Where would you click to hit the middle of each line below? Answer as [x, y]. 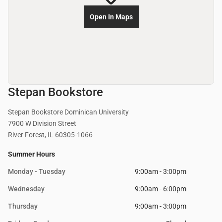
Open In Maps [111, 17]
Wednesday [26, 189]
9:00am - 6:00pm [161, 189]
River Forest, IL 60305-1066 [50, 135]
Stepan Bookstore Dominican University [68, 112]
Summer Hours [31, 154]
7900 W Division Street [42, 124]
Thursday [23, 206]
